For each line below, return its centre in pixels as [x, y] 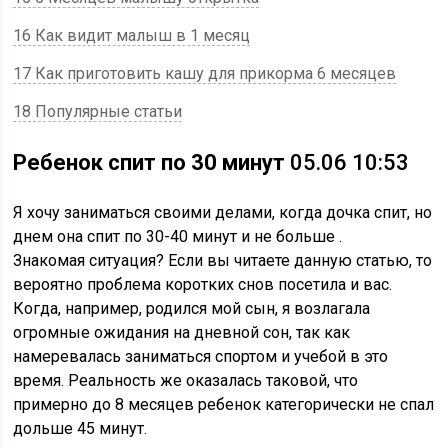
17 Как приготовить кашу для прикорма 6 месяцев [205, 73]
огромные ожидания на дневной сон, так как [182, 332]
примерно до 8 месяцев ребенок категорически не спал [224, 404]
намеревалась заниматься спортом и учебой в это [201, 356]
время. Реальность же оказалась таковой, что [186, 380]
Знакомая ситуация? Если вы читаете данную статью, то [223, 260]
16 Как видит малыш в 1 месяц [132, 35]
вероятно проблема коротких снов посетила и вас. [203, 284]
